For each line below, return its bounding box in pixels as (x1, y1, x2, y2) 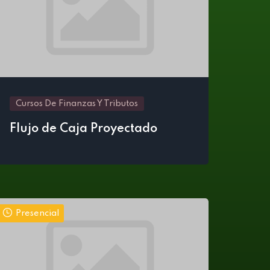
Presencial (16, 209, 59, 218)
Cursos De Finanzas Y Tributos (16, 99, 138, 108)
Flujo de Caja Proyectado (10, 123, 157, 135)
